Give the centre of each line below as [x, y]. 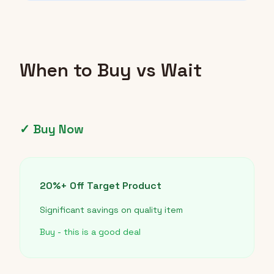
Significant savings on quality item [111, 210]
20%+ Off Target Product [101, 186]
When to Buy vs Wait [111, 70]
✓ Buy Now [52, 129]
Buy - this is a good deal [90, 232]
